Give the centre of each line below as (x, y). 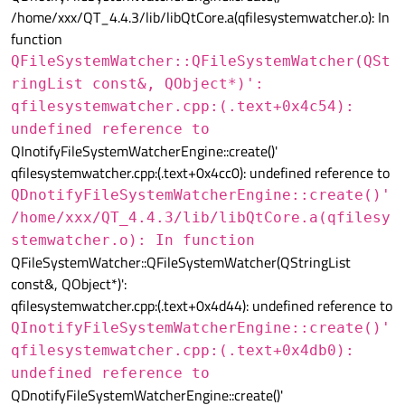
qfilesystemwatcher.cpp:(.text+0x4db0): (183, 351)
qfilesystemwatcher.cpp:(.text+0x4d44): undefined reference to (202, 306)
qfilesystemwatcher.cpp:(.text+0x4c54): (183, 107)
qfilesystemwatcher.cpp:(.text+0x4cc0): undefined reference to (200, 173)
